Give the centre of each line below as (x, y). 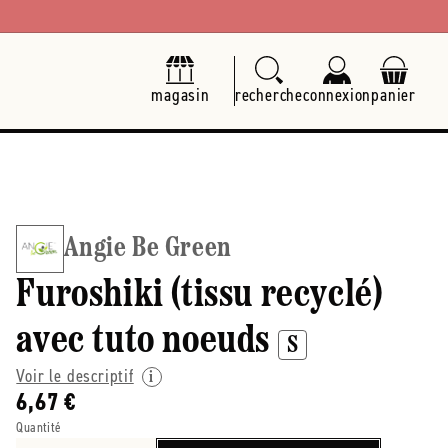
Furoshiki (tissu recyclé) (200, 296)
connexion (337, 95)
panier (393, 95)
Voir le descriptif (75, 376)
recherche (268, 95)
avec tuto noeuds (143, 342)
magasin (180, 95)
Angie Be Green (148, 249)
